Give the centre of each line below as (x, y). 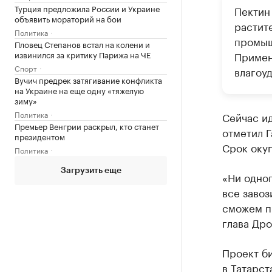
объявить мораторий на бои (68, 18)
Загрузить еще (91, 171)
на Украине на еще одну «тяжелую (79, 90)
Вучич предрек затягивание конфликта (88, 80)
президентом (40, 136)
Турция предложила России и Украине (87, 8)
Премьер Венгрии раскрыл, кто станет (87, 126)
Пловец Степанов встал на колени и (82, 44)
